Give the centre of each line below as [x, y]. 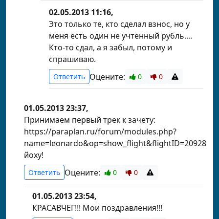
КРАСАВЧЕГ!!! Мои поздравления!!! [97, 208]
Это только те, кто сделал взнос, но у [119, 24]
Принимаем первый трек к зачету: [90, 120]
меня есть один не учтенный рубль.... [120, 36]
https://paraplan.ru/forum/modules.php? [100, 131]
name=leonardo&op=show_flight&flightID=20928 [115, 143]
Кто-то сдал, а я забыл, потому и [110, 47]
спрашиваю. [72, 59]
